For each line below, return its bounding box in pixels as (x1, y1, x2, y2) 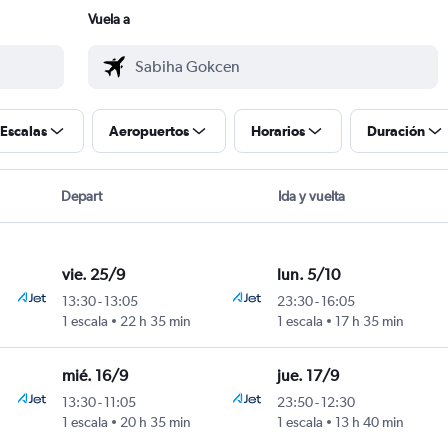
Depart (61, 188, 103, 205)
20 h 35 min (119, 414, 191, 431)
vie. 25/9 (61, 265, 125, 285)
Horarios (251, 123, 305, 140)
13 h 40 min (335, 414, 405, 431)
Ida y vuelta (277, 188, 345, 205)
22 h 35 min (119, 313, 191, 330)
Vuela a (88, 11, 130, 28)
